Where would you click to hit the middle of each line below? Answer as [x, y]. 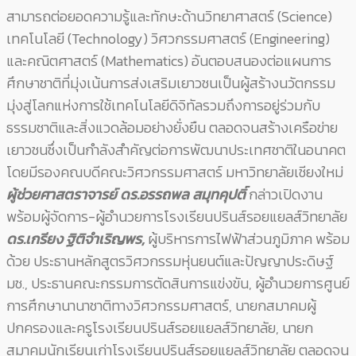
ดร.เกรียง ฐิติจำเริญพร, [75, 239]
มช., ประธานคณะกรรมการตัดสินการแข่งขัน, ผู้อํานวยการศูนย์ [178, 284]
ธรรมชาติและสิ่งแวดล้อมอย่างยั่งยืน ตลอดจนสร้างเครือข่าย [172, 128]
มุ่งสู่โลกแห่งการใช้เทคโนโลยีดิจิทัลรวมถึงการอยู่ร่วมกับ [163, 106]
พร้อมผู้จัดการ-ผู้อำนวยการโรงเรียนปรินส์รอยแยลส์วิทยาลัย [177, 217]
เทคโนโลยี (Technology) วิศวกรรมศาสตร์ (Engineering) [168, 39]
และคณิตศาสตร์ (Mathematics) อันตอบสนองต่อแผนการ [169, 61]
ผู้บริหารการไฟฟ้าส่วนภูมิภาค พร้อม [247, 239]
